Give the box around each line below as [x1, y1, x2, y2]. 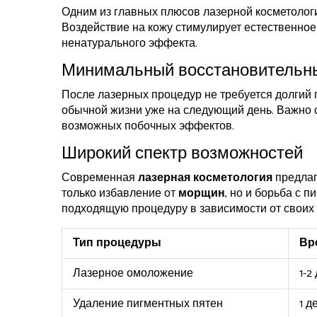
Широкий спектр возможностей [62, 140, 303, 168]
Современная [62, 168, 138, 188]
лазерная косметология [138, 168, 272, 188]
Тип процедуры [73, 234, 161, 253]
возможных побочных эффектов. [62, 117, 234, 137]
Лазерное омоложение [73, 264, 193, 284]
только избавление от [62, 184, 178, 204]
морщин [178, 184, 225, 204]
